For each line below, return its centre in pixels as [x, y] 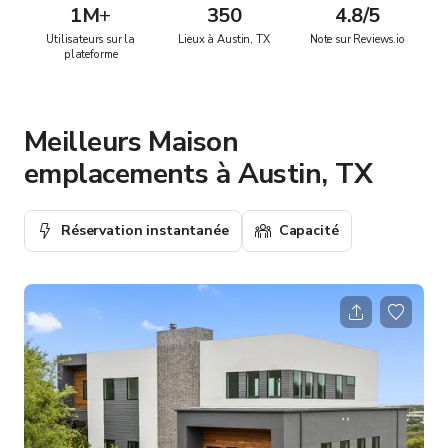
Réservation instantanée [145, 230]
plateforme [90, 54]
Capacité [308, 230]
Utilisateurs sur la [91, 39]
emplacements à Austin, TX [198, 173]
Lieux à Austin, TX [224, 39]
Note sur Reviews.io [357, 39]
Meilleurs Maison [131, 141]
